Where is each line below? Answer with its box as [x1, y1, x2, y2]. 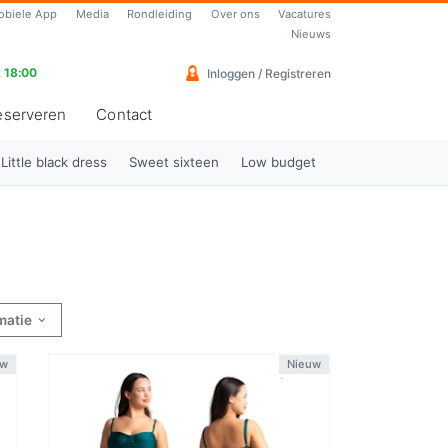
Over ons [210, 7, 260, 21]
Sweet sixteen [129, 153, 219, 170]
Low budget [241, 153, 317, 170]
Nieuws [291, 27, 331, 41]
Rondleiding [127, 7, 193, 21]
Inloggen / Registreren [203, 66, 331, 82]
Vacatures [278, 7, 331, 21]
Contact [96, 105, 153, 125]
